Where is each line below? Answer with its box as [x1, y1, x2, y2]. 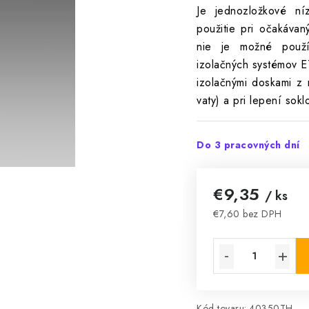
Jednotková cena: [212, 221, 299, 237]
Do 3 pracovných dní [197, 138, 300, 152]
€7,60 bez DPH [213, 207, 282, 221]
